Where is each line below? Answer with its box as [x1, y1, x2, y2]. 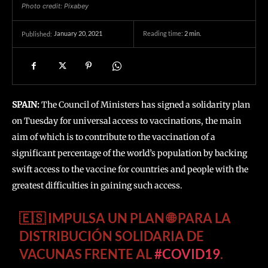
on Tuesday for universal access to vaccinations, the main [12, 115, 241, 126]
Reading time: [143, 29, 184, 38]
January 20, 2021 [54, 29, 102, 38]
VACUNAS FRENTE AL [19, 246, 155, 262]
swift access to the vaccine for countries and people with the [12, 164, 248, 175]
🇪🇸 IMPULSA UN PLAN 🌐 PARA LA [19, 210, 232, 226]
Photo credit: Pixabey [22, 2, 89, 10]
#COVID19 [154, 246, 221, 262]
